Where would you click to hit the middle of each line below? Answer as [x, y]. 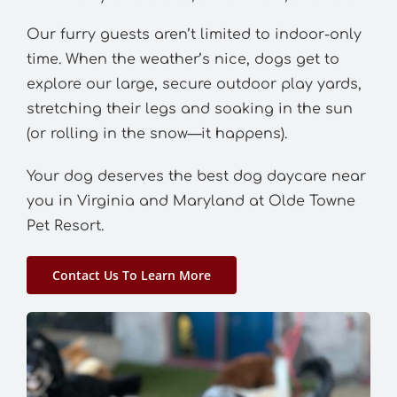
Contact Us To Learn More [131, 275]
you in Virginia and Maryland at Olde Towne [191, 201]
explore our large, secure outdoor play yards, [194, 84]
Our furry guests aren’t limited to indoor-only [194, 34]
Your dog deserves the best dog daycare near [196, 176]
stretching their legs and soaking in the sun [189, 109]
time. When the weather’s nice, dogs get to [183, 59]
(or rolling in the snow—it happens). [156, 133]
